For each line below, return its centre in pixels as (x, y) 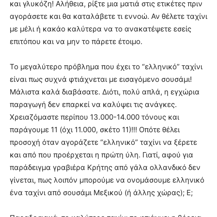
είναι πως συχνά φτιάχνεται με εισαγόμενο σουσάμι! (101, 79)
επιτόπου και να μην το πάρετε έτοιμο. (76, 41)
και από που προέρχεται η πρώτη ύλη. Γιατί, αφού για (101, 155)
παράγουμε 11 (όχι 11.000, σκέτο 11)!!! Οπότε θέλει (95, 129)
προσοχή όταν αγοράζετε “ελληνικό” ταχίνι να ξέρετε (103, 142)
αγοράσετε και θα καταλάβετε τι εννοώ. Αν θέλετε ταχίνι (108, 16)
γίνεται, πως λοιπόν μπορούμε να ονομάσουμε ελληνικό (107, 180)
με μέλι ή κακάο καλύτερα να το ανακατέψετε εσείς (101, 29)
